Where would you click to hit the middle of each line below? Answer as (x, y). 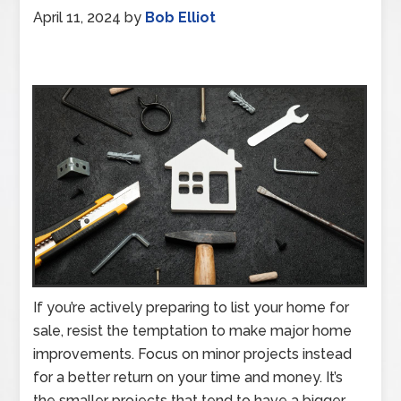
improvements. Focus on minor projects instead (193, 354)
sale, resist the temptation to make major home (193, 331)
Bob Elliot (181, 17)
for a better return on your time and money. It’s (188, 378)
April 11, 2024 (77, 17)
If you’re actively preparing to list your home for (192, 308)
